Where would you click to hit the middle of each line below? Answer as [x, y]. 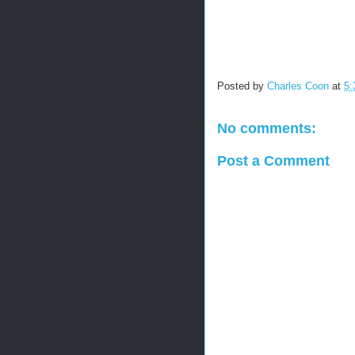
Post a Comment [273, 160]
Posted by [242, 86]
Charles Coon [298, 86]
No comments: [267, 128]
